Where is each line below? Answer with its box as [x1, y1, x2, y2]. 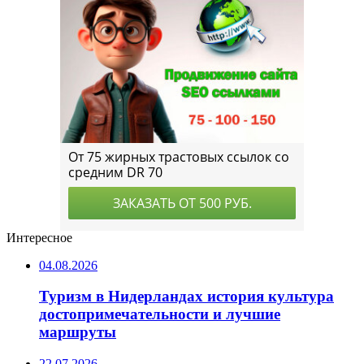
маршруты [39, 323, 116, 341]
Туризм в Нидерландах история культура [39, 288, 334, 305]
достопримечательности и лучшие [39, 305, 280, 323]
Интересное [6, 230, 72, 245]
